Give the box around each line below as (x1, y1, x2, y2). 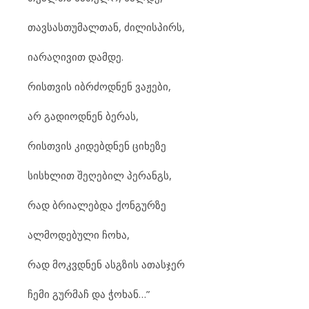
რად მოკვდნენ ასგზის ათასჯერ (28, 257, 185, 271)
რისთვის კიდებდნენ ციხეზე (28, 139, 166, 152)
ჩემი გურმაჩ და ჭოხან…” (28, 287, 150, 301)
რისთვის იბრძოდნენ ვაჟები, (28, 79, 171, 93)
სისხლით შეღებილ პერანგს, (28, 168, 172, 182)
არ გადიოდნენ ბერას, (28, 109, 139, 123)
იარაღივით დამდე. (28, 50, 123, 63)
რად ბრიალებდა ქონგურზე (28, 198, 166, 212)
